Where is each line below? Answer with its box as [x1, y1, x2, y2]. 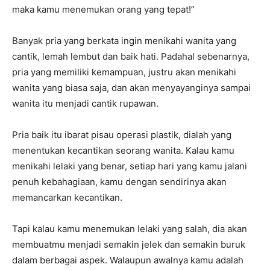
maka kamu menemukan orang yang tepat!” [12, 4, 195, 16]
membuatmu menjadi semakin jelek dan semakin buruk [12, 239, 245, 251]
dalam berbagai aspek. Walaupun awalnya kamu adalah [12, 254, 243, 266]
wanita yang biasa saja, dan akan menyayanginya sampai [12, 82, 251, 94]
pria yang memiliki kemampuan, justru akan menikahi [12, 66, 236, 78]
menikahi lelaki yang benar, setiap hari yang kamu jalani [12, 160, 247, 172]
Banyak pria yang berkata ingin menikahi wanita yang [12, 35, 236, 47]
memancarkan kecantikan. [12, 192, 122, 204]
